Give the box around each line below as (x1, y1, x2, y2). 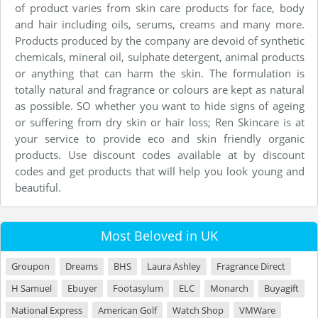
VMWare (239, 304, 275, 317)
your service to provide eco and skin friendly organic (15, 131, 305, 146)
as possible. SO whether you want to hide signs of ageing (15, 99, 305, 113)
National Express (11, 304, 82, 317)
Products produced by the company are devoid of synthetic (15, 33, 305, 48)
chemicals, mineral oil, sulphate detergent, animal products (15, 50, 305, 64)
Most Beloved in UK (100, 227, 218, 244)
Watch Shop (172, 304, 224, 317)
